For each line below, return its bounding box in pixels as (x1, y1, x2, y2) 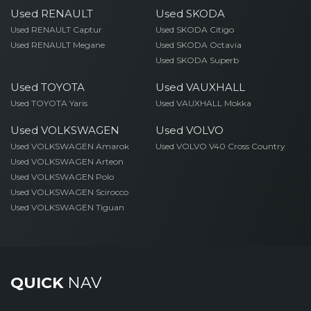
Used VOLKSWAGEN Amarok (10, 141, 129, 151)
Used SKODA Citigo (155, 24, 234, 35)
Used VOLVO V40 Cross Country (155, 141, 285, 151)
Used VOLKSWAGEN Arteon (10, 156, 124, 167)
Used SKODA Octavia (155, 40, 242, 50)
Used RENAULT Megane (10, 40, 105, 50)
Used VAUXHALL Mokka (155, 98, 251, 108)
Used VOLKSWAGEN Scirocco (10, 187, 128, 197)
